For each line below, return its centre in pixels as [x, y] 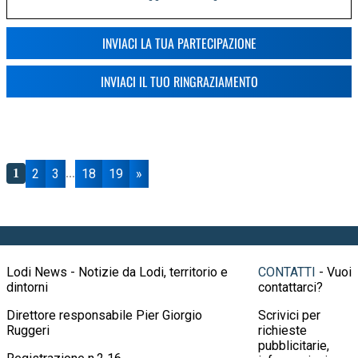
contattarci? [290, 287]
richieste [282, 330]
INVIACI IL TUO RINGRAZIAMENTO [179, 81]
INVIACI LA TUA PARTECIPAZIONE [179, 43]
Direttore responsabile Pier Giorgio [104, 315]
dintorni [27, 287]
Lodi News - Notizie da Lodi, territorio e [117, 272]
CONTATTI [287, 272]
